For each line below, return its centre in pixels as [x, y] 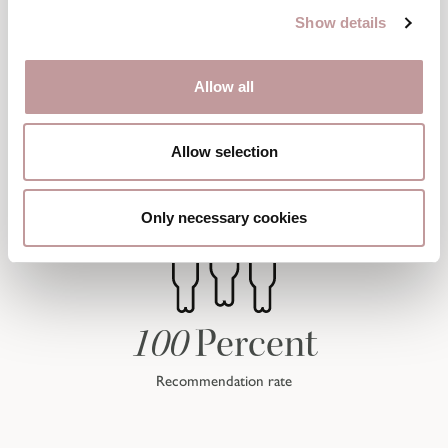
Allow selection [224, 151]
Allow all [224, 86]
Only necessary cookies [224, 217]
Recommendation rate [224, 381]
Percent [256, 344]
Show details [341, 22]
